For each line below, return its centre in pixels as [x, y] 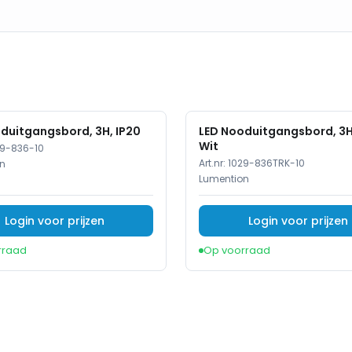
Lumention [224, 179]
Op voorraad [237, 250]
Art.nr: [213, 163]
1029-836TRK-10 [266, 163]
